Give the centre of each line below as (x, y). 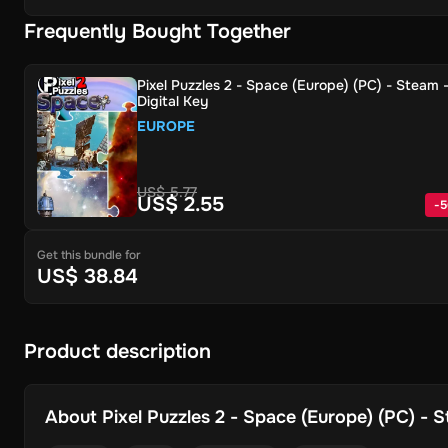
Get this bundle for (89, 255)
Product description (117, 351)
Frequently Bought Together (157, 31)
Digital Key (172, 101)
